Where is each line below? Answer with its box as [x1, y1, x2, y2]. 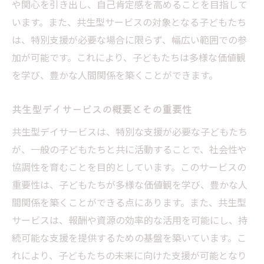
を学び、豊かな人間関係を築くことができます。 [12, 67, 218, 82]
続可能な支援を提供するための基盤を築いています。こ [12, 230, 246, 245]
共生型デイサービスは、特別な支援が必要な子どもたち [12, 124, 247, 138]
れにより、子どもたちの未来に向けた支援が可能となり [12, 247, 247, 262]
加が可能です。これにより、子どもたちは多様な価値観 [12, 49, 246, 64]
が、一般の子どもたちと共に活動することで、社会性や [12, 141, 247, 156]
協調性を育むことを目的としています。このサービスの [12, 159, 246, 174]
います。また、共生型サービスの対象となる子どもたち [12, 14, 246, 29]
